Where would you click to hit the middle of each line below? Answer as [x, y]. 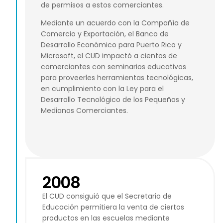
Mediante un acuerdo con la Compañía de [115, 23]
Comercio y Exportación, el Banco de [105, 34]
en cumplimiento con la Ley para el [102, 89]
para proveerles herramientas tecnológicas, [117, 78]
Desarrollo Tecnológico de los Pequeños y [113, 100]
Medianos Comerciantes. [84, 111]
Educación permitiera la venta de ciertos [113, 207]
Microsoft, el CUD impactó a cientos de [109, 56]
